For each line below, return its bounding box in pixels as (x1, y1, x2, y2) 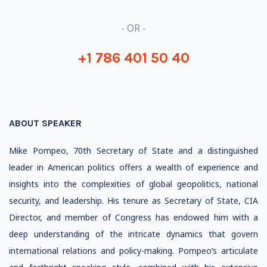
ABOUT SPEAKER (9, 117, 82, 129)
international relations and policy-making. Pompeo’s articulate (9, 245, 258, 256)
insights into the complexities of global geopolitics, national (9, 178, 258, 190)
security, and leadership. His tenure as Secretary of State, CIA (9, 195, 258, 206)
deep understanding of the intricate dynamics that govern (9, 228, 258, 240)
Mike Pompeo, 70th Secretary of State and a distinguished (9, 145, 258, 156)
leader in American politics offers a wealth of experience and (9, 162, 258, 173)
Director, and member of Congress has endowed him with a (9, 212, 258, 223)
